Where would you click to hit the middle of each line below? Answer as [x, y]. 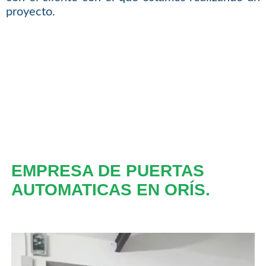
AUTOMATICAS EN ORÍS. [110, 189]
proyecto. [30, 12]
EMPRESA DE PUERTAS [107, 170]
